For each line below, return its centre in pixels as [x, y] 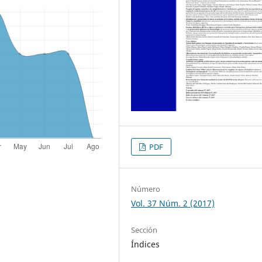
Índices [146, 244]
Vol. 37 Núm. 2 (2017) [173, 203]
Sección [144, 230]
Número [146, 189]
